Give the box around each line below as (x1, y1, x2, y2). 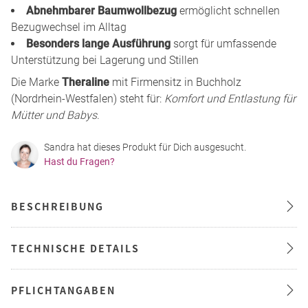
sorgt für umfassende (170, 36, 276, 50)
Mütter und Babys (11, 108, 97, 122)
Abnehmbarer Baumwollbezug (26, 3, 177, 17)
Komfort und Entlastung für (164, 91, 296, 105)
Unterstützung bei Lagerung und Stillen (11, 53, 199, 67)
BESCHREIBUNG (11, 199, 104, 213)
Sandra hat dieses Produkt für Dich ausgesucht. (44, 141, 246, 153)
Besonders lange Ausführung (26, 36, 170, 50)
